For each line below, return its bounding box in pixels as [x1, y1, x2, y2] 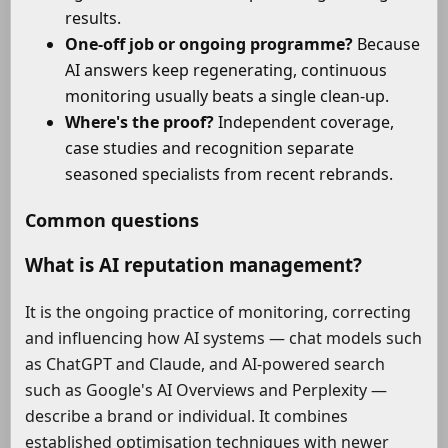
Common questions [25, 208, 199, 233]
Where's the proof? [65, 111, 214, 134]
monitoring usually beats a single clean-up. [65, 85, 389, 108]
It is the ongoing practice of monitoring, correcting [25, 300, 411, 323]
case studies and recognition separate [65, 137, 354, 160]
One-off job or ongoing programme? [65, 33, 353, 56]
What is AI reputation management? [25, 252, 362, 278]
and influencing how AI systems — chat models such [25, 326, 422, 349]
